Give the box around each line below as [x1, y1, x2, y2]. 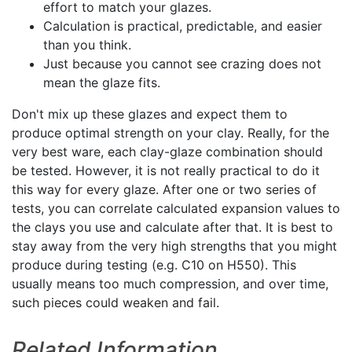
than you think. [43, 37, 131, 53]
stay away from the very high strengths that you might [12, 238, 337, 255]
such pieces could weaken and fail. [12, 295, 219, 311]
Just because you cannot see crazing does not [43, 56, 321, 72]
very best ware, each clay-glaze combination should [12, 144, 323, 160]
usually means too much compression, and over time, [12, 276, 328, 292]
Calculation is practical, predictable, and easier [43, 18, 322, 35]
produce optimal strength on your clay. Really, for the [12, 125, 329, 141]
